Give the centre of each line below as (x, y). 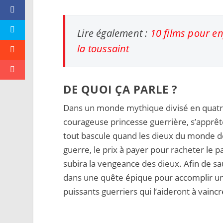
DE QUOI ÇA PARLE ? (120, 89)
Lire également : (114, 33)
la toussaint (103, 49)
